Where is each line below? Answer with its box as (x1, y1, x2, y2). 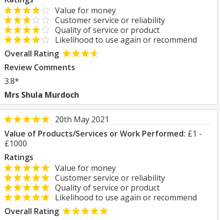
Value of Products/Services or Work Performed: (4, 128, 186, 139)
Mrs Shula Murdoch (4, 89, 79, 100)
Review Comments (4, 62, 75, 73)
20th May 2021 (55, 114, 109, 125)
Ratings (4, 152, 33, 163)
